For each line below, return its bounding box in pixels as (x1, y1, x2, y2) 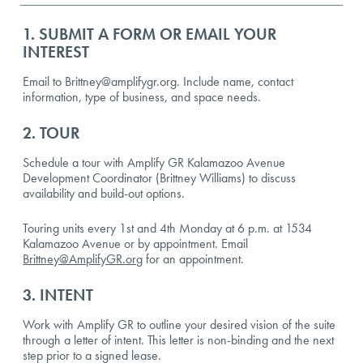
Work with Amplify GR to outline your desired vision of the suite (23, 316, 336, 334)
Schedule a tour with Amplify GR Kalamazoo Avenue (23, 154, 286, 172)
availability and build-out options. (23, 185, 186, 203)
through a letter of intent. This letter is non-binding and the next (23, 331, 335, 349)
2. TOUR (23, 122, 80, 144)
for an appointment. (143, 250, 245, 268)
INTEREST (23, 41, 90, 63)
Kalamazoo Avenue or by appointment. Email (23, 235, 249, 253)
